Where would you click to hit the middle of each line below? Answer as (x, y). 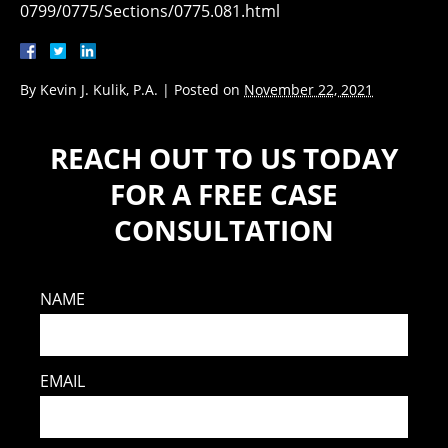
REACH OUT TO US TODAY (224, 158)
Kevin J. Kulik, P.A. (99, 90)
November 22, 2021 (308, 90)
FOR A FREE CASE (224, 194)
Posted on (209, 90)
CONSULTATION (224, 230)
